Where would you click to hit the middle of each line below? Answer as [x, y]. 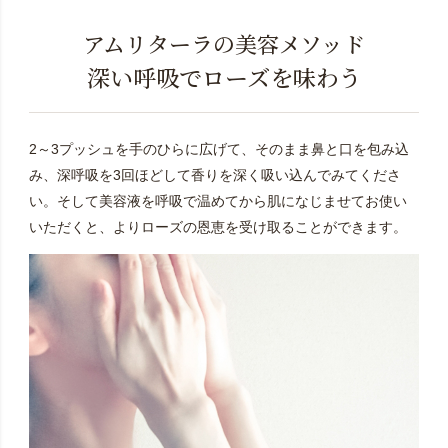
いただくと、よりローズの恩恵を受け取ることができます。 [217, 226]
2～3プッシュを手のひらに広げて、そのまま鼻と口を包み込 [218, 148]
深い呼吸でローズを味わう [224, 77]
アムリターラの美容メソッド [224, 43]
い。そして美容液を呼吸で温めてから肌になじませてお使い [217, 200]
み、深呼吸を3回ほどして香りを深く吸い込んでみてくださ [214, 174]
